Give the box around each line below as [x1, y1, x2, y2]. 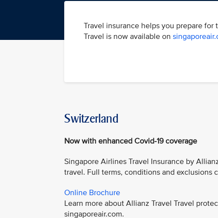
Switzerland [64, 111, 119, 126]
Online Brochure [64, 188, 120, 198]
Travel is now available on [84, 32, 173, 41]
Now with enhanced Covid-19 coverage [64, 136, 199, 146]
